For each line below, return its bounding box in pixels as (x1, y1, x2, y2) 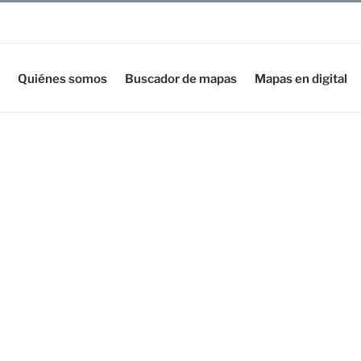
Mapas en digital (255, 71, 347, 86)
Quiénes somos (18, 71, 107, 86)
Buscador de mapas (125, 71, 237, 86)
